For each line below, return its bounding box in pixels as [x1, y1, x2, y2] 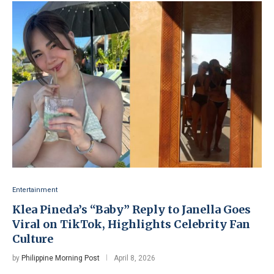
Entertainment [12, 185, 57, 194]
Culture [12, 231, 53, 246]
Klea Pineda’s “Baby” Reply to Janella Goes [12, 202, 251, 217]
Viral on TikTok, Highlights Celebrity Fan [12, 217, 250, 231]
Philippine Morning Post [21, 253, 100, 262]
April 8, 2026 [114, 253, 155, 262]
